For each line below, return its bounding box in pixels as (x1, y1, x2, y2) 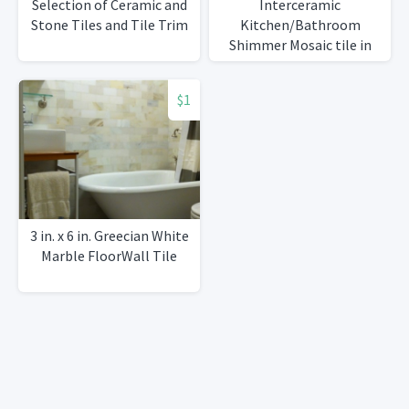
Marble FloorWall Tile (41, 246, 177, 266)
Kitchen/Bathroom (239, 16, 361, 35)
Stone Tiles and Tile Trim (30, 16, 188, 35)
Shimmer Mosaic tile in (228, 36, 372, 55)
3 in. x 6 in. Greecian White (29, 226, 189, 246)
